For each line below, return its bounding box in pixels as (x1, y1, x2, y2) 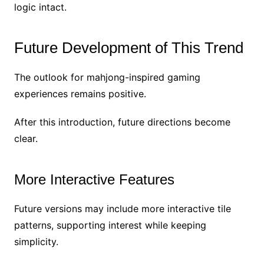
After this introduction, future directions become (14, 115, 230, 128)
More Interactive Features (14, 171, 174, 187)
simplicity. (14, 235, 58, 247)
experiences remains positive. (14, 87, 146, 100)
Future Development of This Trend (14, 38, 243, 57)
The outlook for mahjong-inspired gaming (14, 71, 200, 83)
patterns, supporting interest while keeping (14, 219, 206, 231)
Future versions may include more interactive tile (14, 202, 231, 214)
